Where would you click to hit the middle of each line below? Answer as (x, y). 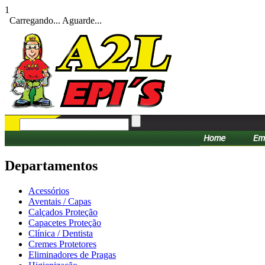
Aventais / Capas (60, 201)
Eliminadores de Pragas (72, 254)
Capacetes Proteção (65, 222)
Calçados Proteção (63, 212)
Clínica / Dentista (61, 233)
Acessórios (49, 190)
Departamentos (51, 165)
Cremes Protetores (62, 244)
